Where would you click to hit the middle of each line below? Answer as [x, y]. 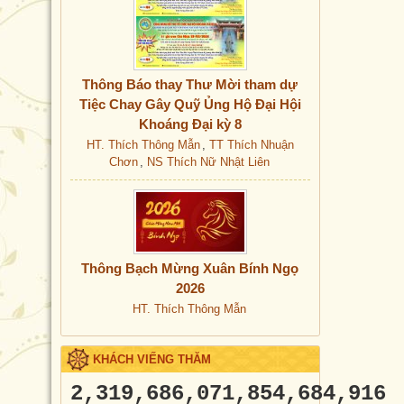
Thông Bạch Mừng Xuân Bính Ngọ [190, 268]
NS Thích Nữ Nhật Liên [208, 162]
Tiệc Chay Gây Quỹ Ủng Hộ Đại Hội [190, 104]
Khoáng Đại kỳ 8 [190, 124]
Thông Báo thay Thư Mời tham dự [190, 84]
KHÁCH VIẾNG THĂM [152, 359]
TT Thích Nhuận [251, 145]
